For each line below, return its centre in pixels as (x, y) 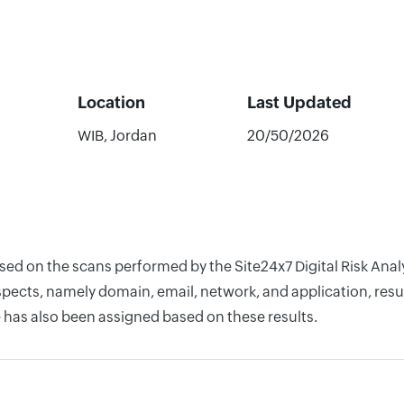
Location (111, 102)
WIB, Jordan (117, 136)
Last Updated (299, 102)
